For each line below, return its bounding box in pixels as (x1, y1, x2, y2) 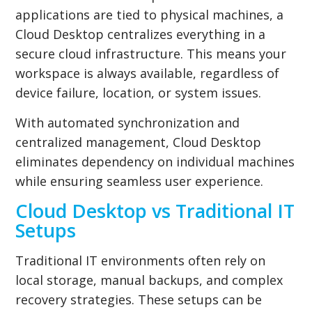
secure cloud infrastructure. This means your (15, 45, 287, 62)
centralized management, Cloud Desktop (15, 133, 262, 150)
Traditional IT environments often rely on (15, 251, 266, 269)
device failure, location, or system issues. (15, 84, 262, 101)
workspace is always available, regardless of (15, 64, 280, 81)
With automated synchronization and (15, 114, 240, 131)
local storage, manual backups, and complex (15, 271, 283, 288)
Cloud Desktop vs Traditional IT (15, 197, 295, 224)
